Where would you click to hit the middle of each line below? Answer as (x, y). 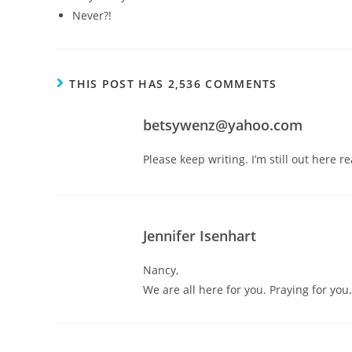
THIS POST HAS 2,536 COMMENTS (173, 84)
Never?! (92, 15)
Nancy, (161, 270)
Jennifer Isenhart (200, 236)
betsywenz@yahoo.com (223, 125)
